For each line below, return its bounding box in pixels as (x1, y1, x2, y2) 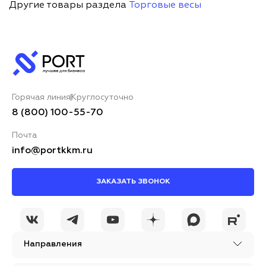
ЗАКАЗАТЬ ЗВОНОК (96, 178, 170, 186)
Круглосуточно (71, 93, 134, 102)
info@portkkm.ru (12, 146, 93, 156)
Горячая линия (12, 93, 71, 102)
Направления (24, 240, 82, 249)
